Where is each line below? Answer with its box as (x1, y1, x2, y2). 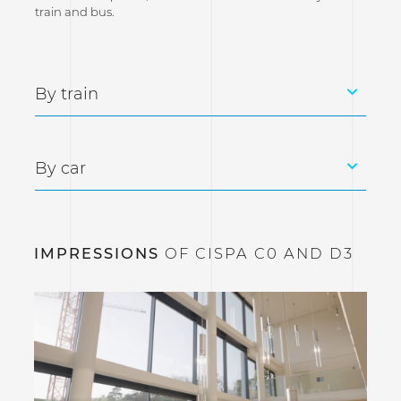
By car (34, 158, 86, 178)
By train (34, 83, 98, 104)
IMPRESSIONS (33, 243, 159, 262)
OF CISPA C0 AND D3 (158, 243, 354, 262)
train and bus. (34, 4, 115, 19)
